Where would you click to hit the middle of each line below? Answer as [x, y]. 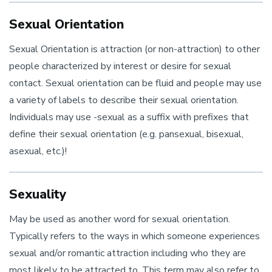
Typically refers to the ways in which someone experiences [134, 236]
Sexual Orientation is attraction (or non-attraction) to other [134, 49]
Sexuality [38, 194]
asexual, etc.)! [38, 151]
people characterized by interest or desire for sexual [120, 66]
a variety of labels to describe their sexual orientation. [124, 100]
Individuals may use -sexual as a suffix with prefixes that [129, 117]
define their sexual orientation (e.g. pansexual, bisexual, [126, 134]
